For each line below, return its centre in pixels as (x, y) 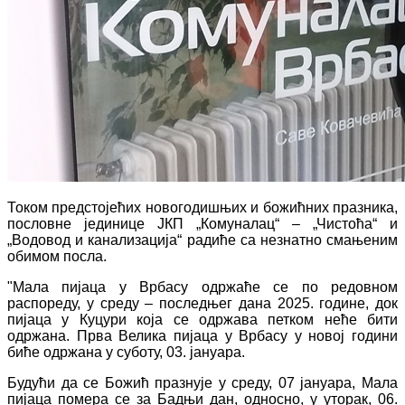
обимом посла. (57, 256)
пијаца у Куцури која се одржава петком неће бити (202, 319)
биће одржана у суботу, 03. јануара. (126, 352)
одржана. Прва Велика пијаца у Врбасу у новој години (202, 335)
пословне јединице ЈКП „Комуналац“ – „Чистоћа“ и (202, 223)
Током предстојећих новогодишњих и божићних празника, (202, 207)
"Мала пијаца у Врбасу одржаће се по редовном (202, 287)
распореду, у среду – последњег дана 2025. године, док (202, 303)
